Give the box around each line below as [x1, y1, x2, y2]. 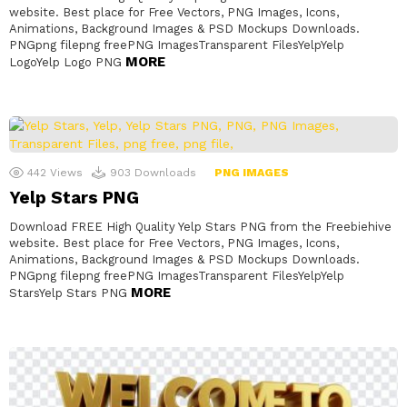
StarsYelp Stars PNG [9, 285, 131, 300]
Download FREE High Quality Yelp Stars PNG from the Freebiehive [9, 219, 392, 233]
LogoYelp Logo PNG [9, 55, 125, 69]
